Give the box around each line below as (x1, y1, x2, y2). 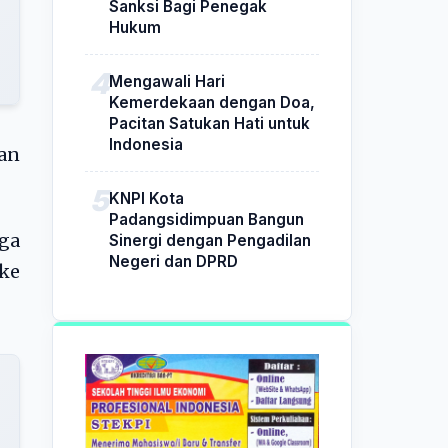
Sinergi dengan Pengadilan (109, 230, 311, 250)
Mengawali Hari (109, 71, 225, 91)
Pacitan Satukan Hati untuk (109, 113, 310, 133)
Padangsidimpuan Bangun (109, 209, 304, 229)
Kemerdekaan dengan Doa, (109, 92, 315, 112)
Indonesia (109, 134, 183, 154)
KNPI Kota (109, 188, 184, 208)
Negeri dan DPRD (109, 251, 238, 271)
